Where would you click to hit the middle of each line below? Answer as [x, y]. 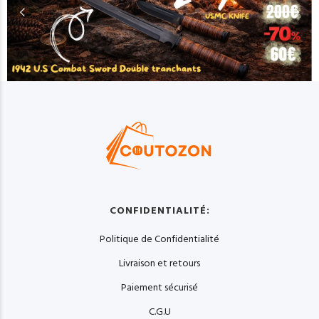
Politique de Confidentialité [159, 240]
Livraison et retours [159, 264]
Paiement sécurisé [159, 288]
